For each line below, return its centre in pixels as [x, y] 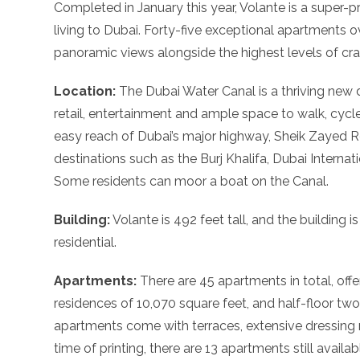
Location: [85, 92]
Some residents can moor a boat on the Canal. [192, 182]
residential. [86, 243]
